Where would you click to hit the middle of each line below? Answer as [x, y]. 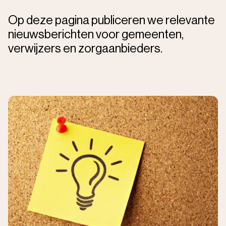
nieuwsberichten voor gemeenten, [96, 35]
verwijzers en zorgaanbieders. [85, 49]
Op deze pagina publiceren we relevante [111, 20]
